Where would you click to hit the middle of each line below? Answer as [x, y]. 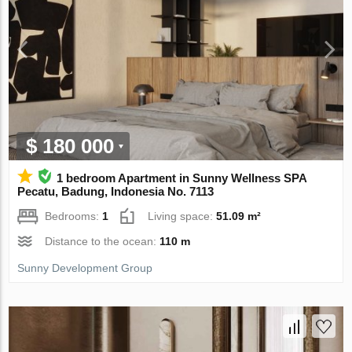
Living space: [182, 216]
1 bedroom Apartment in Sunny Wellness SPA [182, 178]
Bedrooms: [74, 216]
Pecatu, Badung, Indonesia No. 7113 [116, 192]
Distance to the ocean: [103, 242]
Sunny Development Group [85, 268]
